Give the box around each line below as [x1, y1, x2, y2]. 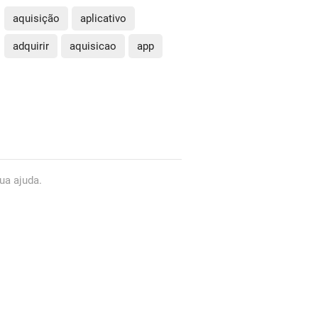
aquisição [13, 11, 60, 25]
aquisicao [70, 39, 116, 53]
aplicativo [80, 11, 126, 25]
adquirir [13, 39, 49, 53]
